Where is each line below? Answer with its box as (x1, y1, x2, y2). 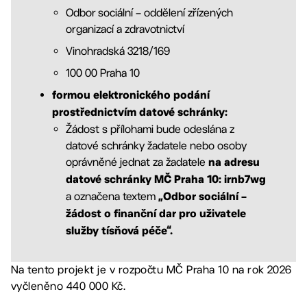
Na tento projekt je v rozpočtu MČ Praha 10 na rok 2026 (11, 263, 292, 276)
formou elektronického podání (52, 91, 210, 101)
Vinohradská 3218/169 (66, 45, 170, 58)
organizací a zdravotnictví (66, 23, 184, 36)
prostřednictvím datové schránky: (52, 108, 228, 118)
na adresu (208, 158, 260, 168)
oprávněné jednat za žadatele (66, 156, 208, 169)
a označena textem (66, 190, 158, 203)
